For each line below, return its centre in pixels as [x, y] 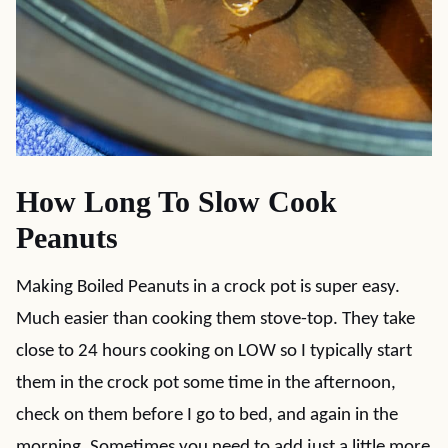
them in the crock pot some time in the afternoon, [206, 383]
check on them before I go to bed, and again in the [207, 415]
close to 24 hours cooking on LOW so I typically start [214, 351]
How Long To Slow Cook [176, 201]
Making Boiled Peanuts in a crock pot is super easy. [208, 287]
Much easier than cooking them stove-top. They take [215, 319]
